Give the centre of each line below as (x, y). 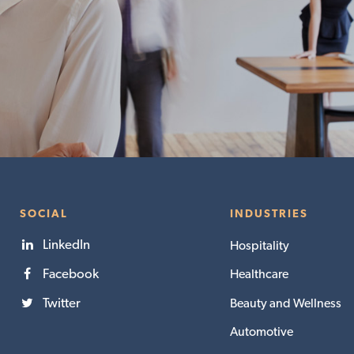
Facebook (70, 274)
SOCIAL (43, 213)
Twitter (61, 303)
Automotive (261, 331)
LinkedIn (66, 245)
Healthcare (259, 274)
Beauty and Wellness (285, 303)
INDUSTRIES (269, 213)
